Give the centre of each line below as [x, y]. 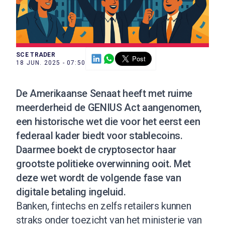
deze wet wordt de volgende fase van [99, 178]
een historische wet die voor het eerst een [108, 121]
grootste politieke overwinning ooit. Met [103, 163]
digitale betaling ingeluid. [71, 192]
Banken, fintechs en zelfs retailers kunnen [104, 206]
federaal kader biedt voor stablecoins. [99, 135]
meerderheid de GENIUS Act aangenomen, [109, 107]
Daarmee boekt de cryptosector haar [96, 149]
